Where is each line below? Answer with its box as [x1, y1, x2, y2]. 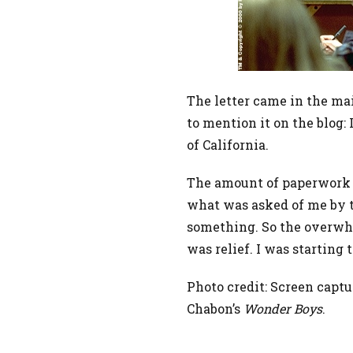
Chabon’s [187, 300, 243, 317]
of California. [187, 136, 269, 153]
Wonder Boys [243, 300, 322, 317]
